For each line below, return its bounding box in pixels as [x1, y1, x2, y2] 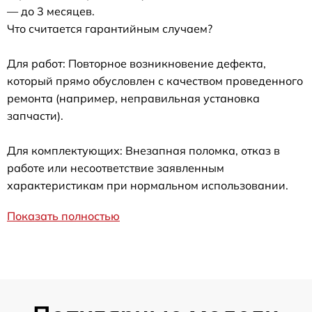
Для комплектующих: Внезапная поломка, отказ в [7, 143, 280, 157]
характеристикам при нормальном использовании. [7, 178, 288, 192]
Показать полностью [7, 208, 120, 223]
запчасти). [7, 108, 63, 123]
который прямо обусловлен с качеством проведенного [7, 73, 303, 88]
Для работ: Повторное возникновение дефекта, [7, 56, 266, 70]
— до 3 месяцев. [7, 3, 95, 18]
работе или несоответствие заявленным [7, 160, 224, 175]
